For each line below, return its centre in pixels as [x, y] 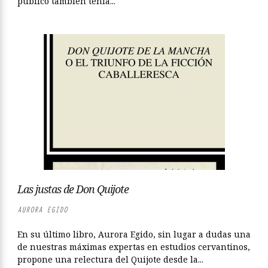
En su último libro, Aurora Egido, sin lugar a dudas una [134, 234]
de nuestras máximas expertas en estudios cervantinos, [134, 247]
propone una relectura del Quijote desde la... [110, 259]
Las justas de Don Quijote [73, 189]
